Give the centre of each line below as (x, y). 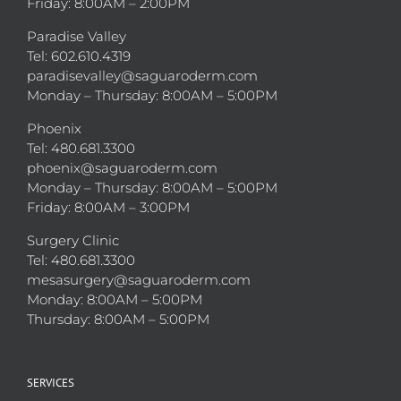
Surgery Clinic (73, 241)
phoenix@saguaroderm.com (122, 168)
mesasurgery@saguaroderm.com (139, 280)
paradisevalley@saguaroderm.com (142, 76)
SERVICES (51, 383)
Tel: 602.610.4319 (79, 56)
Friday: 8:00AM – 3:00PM (108, 208)
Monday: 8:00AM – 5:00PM (115, 300)
